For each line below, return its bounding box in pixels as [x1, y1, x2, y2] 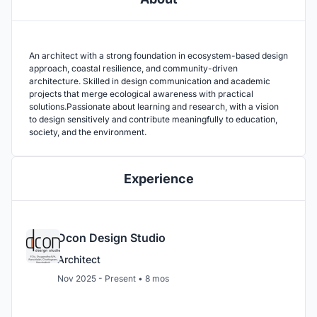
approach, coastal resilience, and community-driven [29, 63, 238, 74]
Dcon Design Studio [57, 231, 166, 246]
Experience [123, 171, 194, 187]
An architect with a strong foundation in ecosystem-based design [29, 50, 288, 62]
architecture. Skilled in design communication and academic [29, 76, 270, 87]
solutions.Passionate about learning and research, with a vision [29, 101, 279, 113]
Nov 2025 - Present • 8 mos [57, 273, 169, 284]
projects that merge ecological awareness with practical [29, 88, 253, 100]
